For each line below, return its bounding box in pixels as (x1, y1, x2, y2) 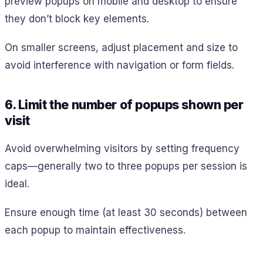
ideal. (5, 178, 29, 190)
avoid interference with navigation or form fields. (5, 59, 234, 71)
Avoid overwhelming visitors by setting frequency (5, 143, 240, 155)
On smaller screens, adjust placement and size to (5, 41, 238, 53)
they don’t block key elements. (5, 12, 149, 25)
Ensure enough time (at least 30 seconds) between (5, 206, 247, 218)
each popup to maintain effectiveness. (5, 224, 186, 236)
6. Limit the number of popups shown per (5, 97, 244, 113)
